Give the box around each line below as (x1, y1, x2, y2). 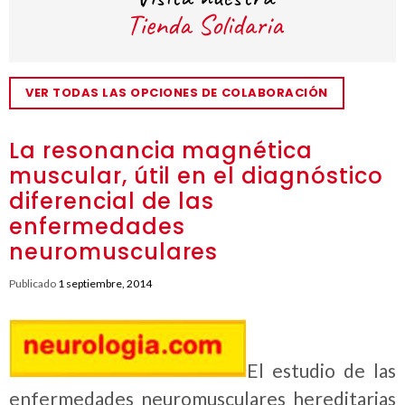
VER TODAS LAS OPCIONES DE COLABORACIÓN (25, 84, 328, 102)
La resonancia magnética (9, 136, 314, 166)
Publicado (9, 277, 58, 291)
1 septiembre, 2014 (58, 277, 152, 291)
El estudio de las (247, 359, 396, 382)
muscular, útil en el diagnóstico (9, 161, 383, 192)
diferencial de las (9, 186, 215, 217)
